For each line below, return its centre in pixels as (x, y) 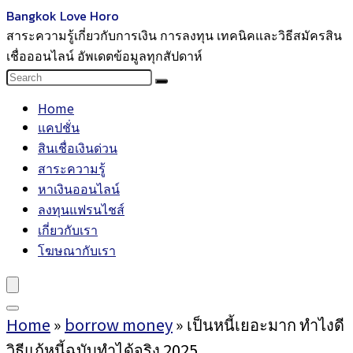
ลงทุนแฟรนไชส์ (81, 209)
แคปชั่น (59, 127)
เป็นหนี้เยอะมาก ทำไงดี (266, 324)
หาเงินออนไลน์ (79, 188)
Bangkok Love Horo (63, 16)
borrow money (119, 324)
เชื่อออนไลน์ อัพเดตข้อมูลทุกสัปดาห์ (104, 55)
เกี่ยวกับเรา (68, 229)
